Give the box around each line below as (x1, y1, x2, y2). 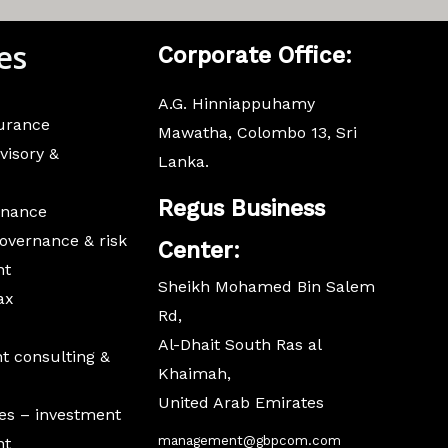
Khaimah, (158, 364, 232, 383)
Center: (158, 237, 241, 264)
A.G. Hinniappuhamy (158, 94, 316, 113)
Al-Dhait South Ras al (158, 335, 322, 354)
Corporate (158, 42, 272, 69)
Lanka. (158, 152, 210, 171)
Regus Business (158, 195, 326, 222)
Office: (271, 42, 360, 69)
